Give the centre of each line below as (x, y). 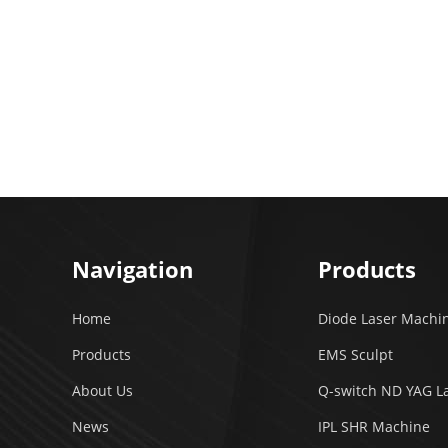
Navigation (132, 269)
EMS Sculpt (355, 355)
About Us (102, 391)
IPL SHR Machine (374, 427)
